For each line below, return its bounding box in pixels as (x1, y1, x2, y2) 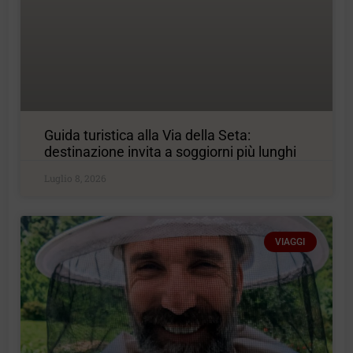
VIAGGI (275, 236, 306, 247)
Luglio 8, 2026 (44, 171, 107, 184)
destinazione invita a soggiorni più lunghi (44, 143, 297, 160)
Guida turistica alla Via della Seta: (44, 126, 251, 143)
